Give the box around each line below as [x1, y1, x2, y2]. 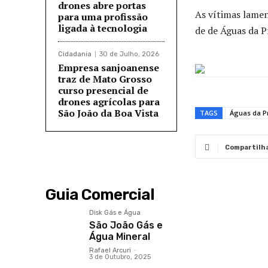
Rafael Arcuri [89, 246, 132, 255]
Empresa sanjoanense [58, 61, 159, 75]
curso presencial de [58, 84, 148, 98]
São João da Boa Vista [58, 106, 159, 120]
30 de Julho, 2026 [99, 50, 159, 59]
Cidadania [58, 50, 92, 59]
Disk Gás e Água [89, 209, 141, 217]
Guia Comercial [45, 185, 154, 205]
